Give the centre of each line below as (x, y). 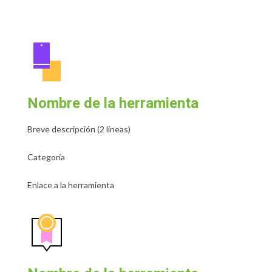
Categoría (46, 157)
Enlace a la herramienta (70, 185)
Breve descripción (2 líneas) (79, 129)
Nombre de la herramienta (113, 104)
